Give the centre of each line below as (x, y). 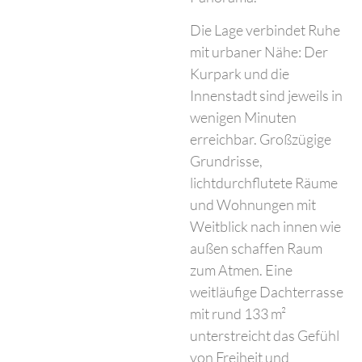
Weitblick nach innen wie (266, 227)
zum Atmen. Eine (242, 270)
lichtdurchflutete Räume (264, 183)
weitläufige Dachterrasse (267, 292)
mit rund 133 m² (238, 314)
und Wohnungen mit (253, 205)
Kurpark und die (240, 74)
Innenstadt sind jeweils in (267, 96)
